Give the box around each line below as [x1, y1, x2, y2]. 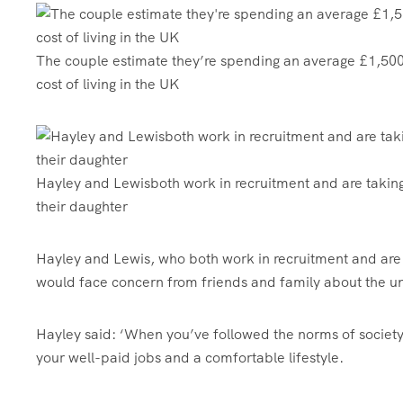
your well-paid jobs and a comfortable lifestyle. [36, 348, 344, 367]
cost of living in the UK [36, 75, 183, 94]
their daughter [36, 197, 128, 216]
